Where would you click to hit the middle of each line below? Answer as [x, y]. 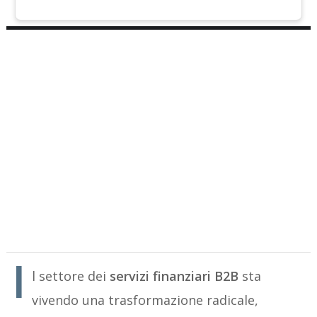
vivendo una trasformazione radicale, [145, 300]
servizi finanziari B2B [176, 276]
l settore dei [71, 276]
